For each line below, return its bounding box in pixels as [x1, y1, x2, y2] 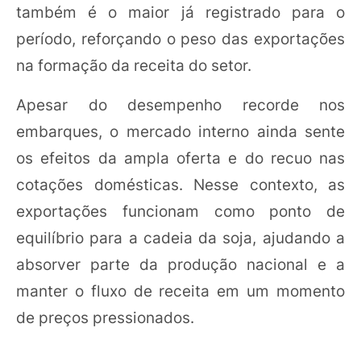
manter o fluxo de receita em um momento [16, 281, 345, 301]
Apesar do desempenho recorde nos [16, 95, 345, 114]
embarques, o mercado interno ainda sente [16, 122, 345, 141]
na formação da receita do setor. [16, 56, 251, 75]
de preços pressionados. [16, 308, 194, 327]
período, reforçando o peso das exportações [16, 29, 345, 48]
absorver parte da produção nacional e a [16, 255, 345, 274]
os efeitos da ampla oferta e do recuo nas [16, 148, 345, 168]
